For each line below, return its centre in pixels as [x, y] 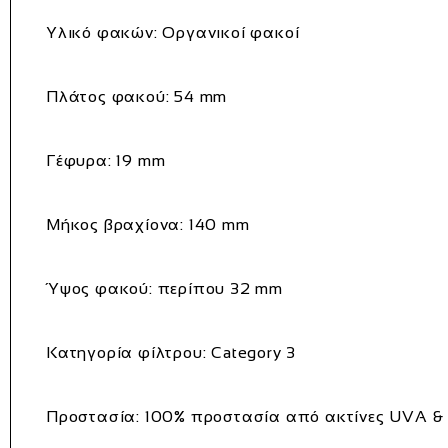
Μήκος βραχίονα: [115, 224]
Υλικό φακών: [102, 32]
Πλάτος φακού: [108, 96]
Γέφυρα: [79, 160]
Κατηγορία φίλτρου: [126, 352]
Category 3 [251, 352]
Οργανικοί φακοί [228, 32]
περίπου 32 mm [218, 288]
